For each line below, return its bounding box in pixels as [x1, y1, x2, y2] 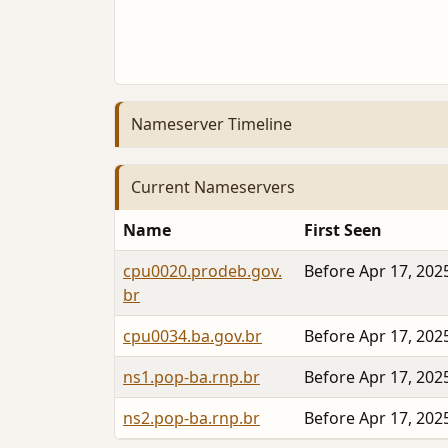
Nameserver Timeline [131, 113, 292, 136]
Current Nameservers [131, 176, 295, 199]
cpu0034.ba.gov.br [123, 324, 262, 347]
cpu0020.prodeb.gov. [123, 259, 282, 282]
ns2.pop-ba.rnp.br [123, 406, 260, 429]
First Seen [304, 218, 382, 241]
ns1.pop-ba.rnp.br [123, 365, 260, 388]
